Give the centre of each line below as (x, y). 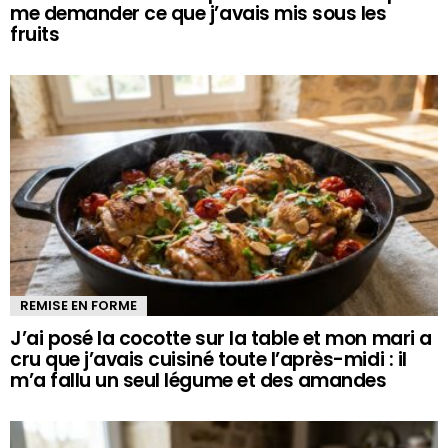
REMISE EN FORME (78, 305)
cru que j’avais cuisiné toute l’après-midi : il (208, 359)
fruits (35, 34)
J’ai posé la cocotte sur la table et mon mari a (221, 338)
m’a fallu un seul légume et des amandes (198, 380)
